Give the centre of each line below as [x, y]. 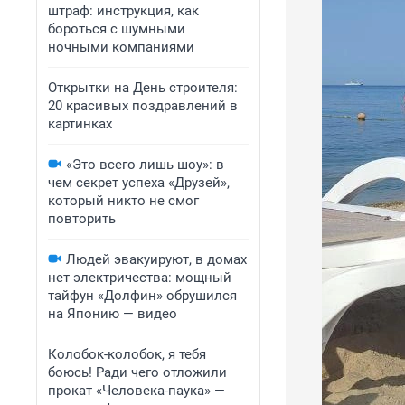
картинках [80, 124]
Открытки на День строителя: [143, 88]
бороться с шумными [117, 29]
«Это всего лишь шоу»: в [145, 165]
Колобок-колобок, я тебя [127, 354]
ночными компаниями [121, 47]
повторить [82, 219]
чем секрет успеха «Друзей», [139, 183]
